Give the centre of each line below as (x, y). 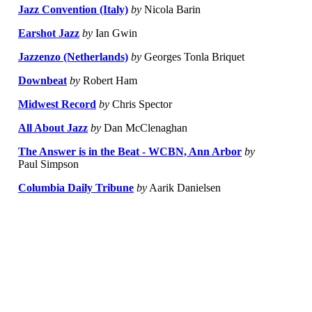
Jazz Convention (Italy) (73, 10)
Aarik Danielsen (184, 188)
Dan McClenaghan (144, 128)
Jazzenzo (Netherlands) (73, 57)
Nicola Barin (171, 10)
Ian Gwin (115, 33)
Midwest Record (57, 104)
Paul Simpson (48, 164)
